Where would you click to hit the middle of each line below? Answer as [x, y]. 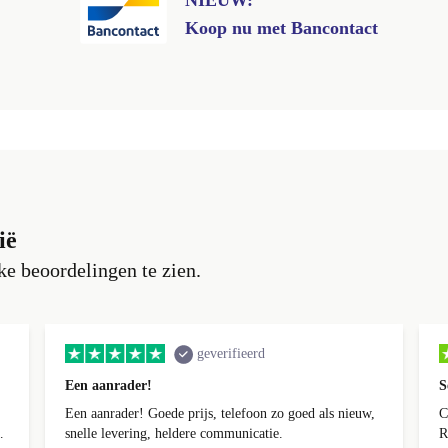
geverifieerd [231, 354]
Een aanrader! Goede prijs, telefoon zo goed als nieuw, [220, 414]
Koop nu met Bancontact [281, 28]
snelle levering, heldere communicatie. [174, 434]
